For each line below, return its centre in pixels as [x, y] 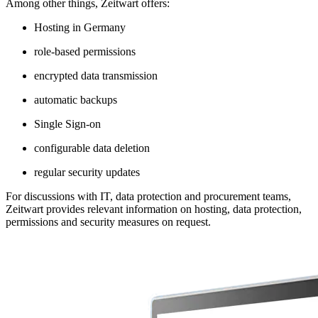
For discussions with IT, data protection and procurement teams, [148, 196]
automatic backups [76, 99]
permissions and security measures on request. [108, 221]
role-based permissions [85, 51]
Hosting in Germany [80, 27]
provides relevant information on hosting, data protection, [172, 209]
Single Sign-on [67, 124]
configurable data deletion [92, 148]
